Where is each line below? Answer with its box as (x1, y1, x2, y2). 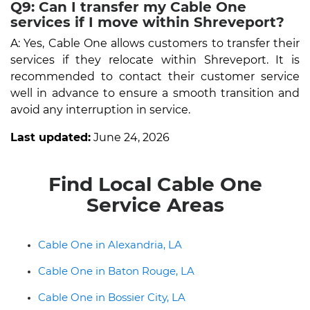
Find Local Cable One (48, 172, 262, 196)
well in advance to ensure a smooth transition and (10, 86, 300, 100)
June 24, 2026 (91, 130, 170, 144)
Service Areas (86, 192, 224, 217)
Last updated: (10, 130, 91, 144)
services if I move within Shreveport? (10, 13, 284, 30)
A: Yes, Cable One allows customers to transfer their (10, 36, 300, 50)
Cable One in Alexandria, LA (38, 237, 182, 251)
